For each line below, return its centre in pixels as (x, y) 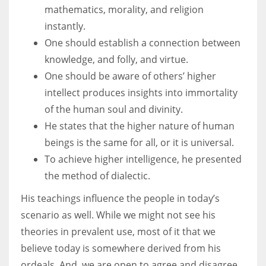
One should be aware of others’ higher (130, 76)
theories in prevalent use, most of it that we (118, 231)
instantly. (65, 26)
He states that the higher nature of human (140, 126)
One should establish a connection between (142, 42)
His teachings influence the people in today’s (120, 198)
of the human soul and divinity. (114, 109)
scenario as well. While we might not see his (118, 215)
